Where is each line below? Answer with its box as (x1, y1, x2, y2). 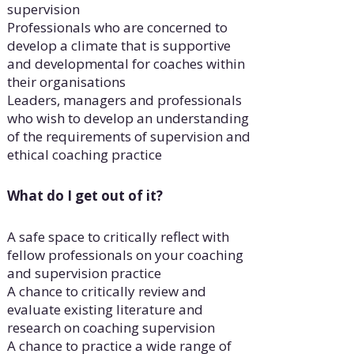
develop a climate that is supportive (6, 36, 231, 55)
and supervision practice (6, 264, 161, 283)
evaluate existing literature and (6, 300, 203, 319)
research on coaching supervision (6, 318, 215, 337)
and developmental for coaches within (6, 55, 245, 73)
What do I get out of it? (6, 186, 163, 205)
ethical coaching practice (6, 145, 162, 164)
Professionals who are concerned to (6, 18, 228, 37)
